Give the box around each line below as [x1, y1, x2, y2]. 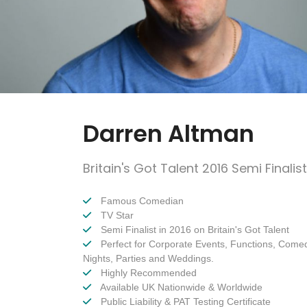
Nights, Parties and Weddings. [83, 253, 214, 265]
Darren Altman [83, 118, 254, 151]
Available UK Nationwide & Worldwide [98, 282, 262, 293]
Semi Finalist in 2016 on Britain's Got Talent [98, 224, 289, 236]
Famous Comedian [98, 195, 184, 207]
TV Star [98, 210, 134, 221]
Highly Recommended [98, 267, 197, 279]
